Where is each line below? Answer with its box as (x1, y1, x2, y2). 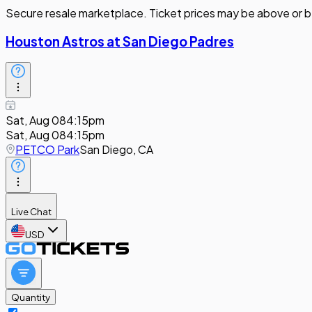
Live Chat (11, 205, 52, 218)
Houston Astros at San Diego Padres (6, 33, 234, 49)
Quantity (11, 291, 50, 304)
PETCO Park (15, 142, 79, 157)
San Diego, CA (79, 142, 153, 157)
